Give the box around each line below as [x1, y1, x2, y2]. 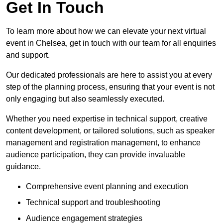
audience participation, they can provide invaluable [6, 150, 185, 159]
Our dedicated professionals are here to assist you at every [6, 71, 212, 80]
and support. [6, 51, 50, 60]
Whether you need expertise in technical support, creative [6, 114, 208, 123]
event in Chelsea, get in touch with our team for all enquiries [6, 39, 216, 48]
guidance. [6, 162, 41, 171]
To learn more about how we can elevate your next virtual [6, 27, 206, 36]
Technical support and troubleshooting [26, 198, 160, 207]
